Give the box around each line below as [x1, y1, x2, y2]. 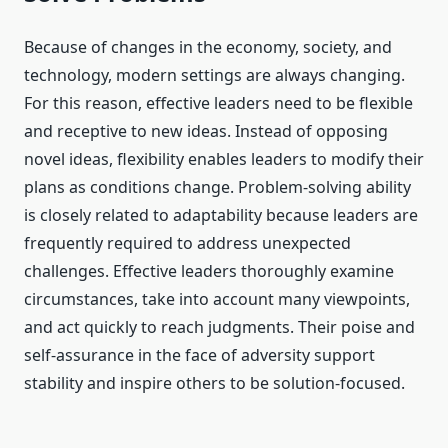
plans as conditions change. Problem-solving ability [24, 176, 411, 199]
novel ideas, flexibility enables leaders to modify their [24, 148, 424, 171]
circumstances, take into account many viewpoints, [24, 288, 410, 311]
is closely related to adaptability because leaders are [24, 204, 418, 227]
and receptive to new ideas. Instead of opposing [24, 120, 388, 143]
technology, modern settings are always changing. [24, 64, 405, 87]
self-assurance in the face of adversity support [24, 344, 375, 367]
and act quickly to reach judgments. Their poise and [24, 316, 415, 339]
